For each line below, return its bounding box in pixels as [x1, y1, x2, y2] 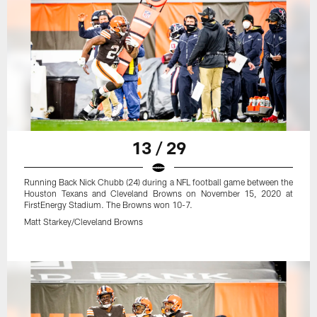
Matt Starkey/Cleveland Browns [24, 216, 144, 226]
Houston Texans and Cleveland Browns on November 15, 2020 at [24, 188, 293, 198]
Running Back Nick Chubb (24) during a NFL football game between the [24, 176, 293, 187]
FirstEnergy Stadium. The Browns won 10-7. [24, 199, 193, 209]
